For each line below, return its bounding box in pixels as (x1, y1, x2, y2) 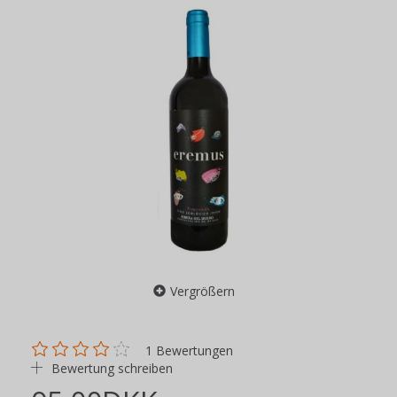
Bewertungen (152, 341, 233, 359)
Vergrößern (169, 282, 235, 300)
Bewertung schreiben (48, 359, 173, 377)
